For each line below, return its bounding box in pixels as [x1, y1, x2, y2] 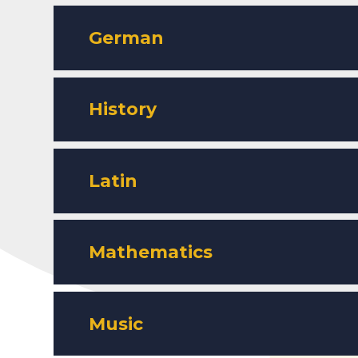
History [89, 98, 157, 121]
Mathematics [89, 241, 213, 264]
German [89, 27, 165, 49]
